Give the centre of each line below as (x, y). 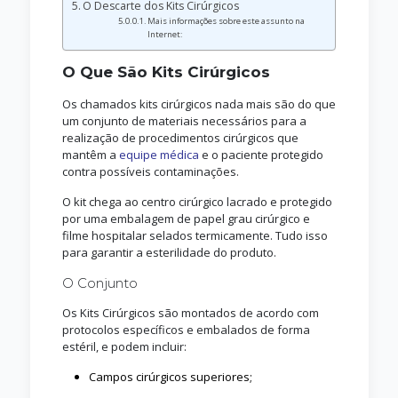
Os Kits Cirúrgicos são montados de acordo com (190, 313)
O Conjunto (99, 283)
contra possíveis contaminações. (150, 172)
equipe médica (159, 155)
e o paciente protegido (261, 155)
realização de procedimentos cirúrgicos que (180, 138)
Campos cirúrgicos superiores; (170, 377)
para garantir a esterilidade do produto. (169, 253)
